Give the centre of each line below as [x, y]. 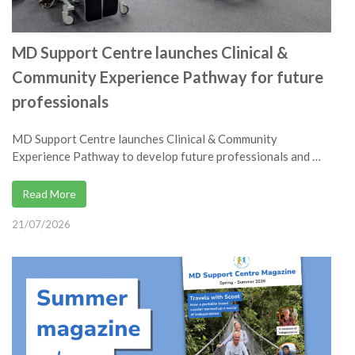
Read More [49, 194]
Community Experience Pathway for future [168, 77]
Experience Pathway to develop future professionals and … [166, 157]
